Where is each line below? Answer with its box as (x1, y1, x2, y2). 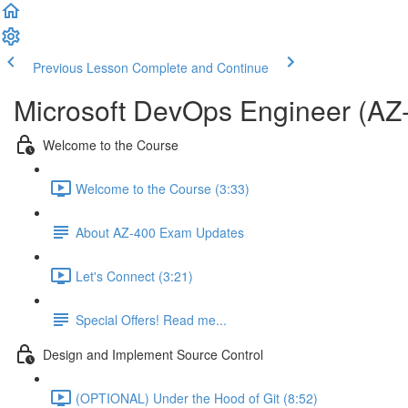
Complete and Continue (132, 58, 269, 76)
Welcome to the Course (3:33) (76, 178, 250, 198)
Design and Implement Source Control (43, 344, 263, 363)
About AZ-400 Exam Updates (76, 222, 244, 241)
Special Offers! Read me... (76, 310, 227, 329)
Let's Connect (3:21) (76, 266, 193, 285)
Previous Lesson (33, 58, 128, 76)
